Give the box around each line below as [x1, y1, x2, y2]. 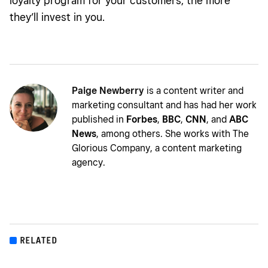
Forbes [126, 114, 157, 126]
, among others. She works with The [96, 128, 249, 140]
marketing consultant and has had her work [72, 99, 257, 111]
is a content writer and [144, 85, 243, 97]
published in [72, 114, 126, 126]
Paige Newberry [72, 85, 144, 97]
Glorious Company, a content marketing [72, 142, 242, 154]
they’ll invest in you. [10, 11, 105, 24]
